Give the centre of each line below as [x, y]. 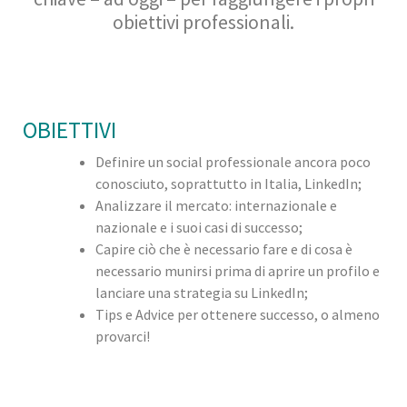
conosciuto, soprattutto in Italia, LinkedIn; [228, 183]
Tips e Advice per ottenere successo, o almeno [238, 314]
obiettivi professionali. [203, 22]
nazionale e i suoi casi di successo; [199, 227]
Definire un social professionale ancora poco [233, 161]
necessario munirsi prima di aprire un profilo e [238, 270]
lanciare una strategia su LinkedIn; [202, 292]
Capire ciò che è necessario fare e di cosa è [224, 248]
